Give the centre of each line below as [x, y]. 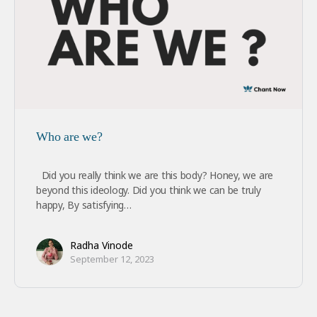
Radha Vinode [102, 245]
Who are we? [69, 136]
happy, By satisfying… [84, 204]
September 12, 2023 [112, 259]
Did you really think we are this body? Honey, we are [155, 175]
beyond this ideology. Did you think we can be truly [149, 190]
